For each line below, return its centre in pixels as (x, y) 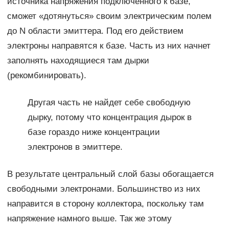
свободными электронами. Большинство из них (104, 189)
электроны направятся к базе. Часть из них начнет (109, 46)
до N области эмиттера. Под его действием (95, 31)
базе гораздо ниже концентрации (94, 132)
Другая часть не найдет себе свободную (109, 103)
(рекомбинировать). (47, 76)
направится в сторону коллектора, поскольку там (105, 204)
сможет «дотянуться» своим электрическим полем (109, 16)
